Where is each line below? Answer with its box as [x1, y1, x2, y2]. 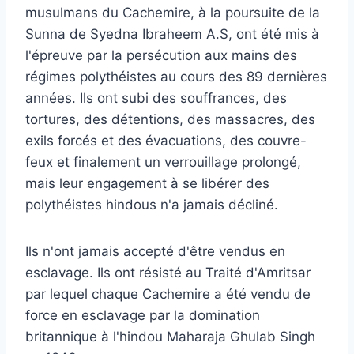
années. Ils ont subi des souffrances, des [25, 89, 287, 106]
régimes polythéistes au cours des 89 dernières [25, 68, 327, 85]
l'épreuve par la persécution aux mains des [25, 47, 297, 63]
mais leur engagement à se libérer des [25, 175, 269, 191]
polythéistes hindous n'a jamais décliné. [25, 196, 278, 213]
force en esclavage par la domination [25, 307, 260, 323]
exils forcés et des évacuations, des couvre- [25, 132, 307, 149]
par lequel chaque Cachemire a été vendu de [25, 285, 311, 302]
